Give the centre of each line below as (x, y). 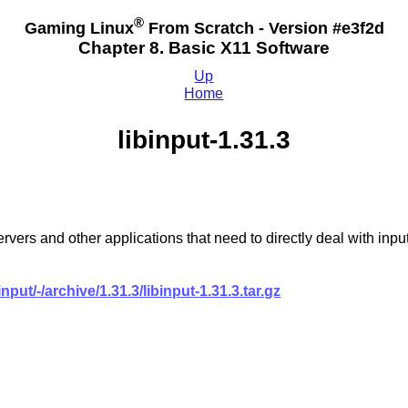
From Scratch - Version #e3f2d (264, 28)
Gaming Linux (79, 28)
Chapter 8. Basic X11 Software (204, 48)
